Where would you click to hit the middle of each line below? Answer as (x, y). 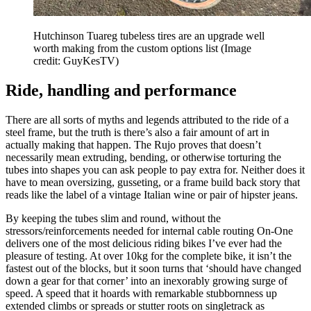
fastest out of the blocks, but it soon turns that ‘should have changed (153, 268)
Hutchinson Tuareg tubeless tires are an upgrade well (149, 36)
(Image (236, 49)
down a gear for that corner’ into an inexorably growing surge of (146, 280)
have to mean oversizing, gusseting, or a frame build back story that (153, 182)
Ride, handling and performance (121, 91)
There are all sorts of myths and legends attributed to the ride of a (147, 119)
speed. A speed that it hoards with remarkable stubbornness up (141, 293)
